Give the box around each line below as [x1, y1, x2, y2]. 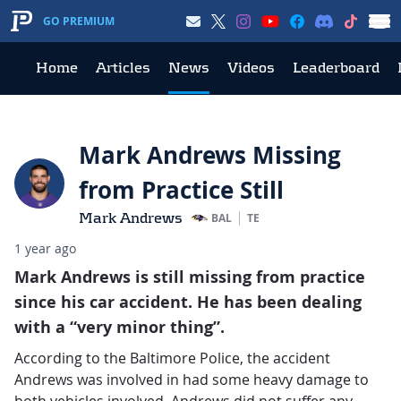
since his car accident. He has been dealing [14, 291, 362, 314]
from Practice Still [79, 174, 284, 207]
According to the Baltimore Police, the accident [14, 348, 330, 369]
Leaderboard [293, 59, 380, 77]
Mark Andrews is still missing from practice [14, 266, 365, 289]
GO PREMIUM [43, 13, 115, 30]
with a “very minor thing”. [14, 316, 225, 339]
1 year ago [14, 240, 76, 258]
